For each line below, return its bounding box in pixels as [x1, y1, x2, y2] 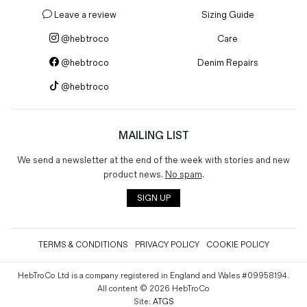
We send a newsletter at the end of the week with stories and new [17, 153, 290, 166]
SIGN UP [136, 193, 171, 204]
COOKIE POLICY [206, 239, 269, 250]
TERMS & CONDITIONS [38, 239, 128, 250]
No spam [164, 168, 202, 180]
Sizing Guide [201, 8, 254, 21]
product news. [103, 168, 165, 180]
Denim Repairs [197, 56, 258, 69]
